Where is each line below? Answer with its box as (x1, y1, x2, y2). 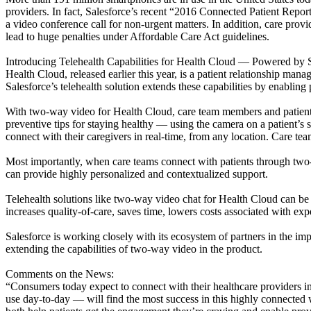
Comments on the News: (6, 267, 114, 280)
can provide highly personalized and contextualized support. (6, 167, 268, 180)
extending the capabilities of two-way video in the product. (6, 242, 262, 255)
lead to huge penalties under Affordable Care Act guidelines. (6, 30, 269, 42)
